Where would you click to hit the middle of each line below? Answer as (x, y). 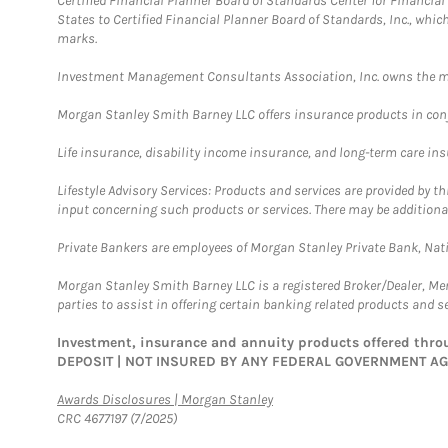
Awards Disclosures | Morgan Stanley (165, 399)
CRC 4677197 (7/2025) (117, 418)
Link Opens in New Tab (336, 398)
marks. (77, 38)
